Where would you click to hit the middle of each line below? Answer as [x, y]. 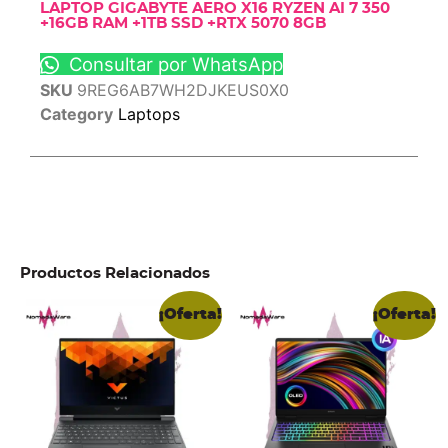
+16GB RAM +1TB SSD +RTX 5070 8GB [183, 23]
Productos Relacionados [115, 273]
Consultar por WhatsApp [173, 63]
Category [76, 113]
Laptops [149, 113]
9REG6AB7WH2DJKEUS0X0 [183, 89]
